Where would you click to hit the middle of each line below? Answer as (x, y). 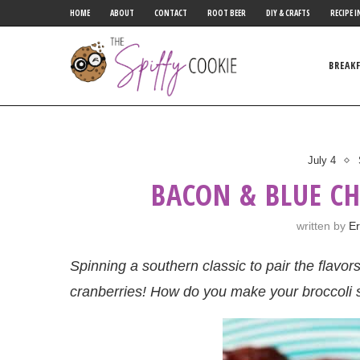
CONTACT (171, 13)
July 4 (322, 160)
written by (322, 226)
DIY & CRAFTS (288, 13)
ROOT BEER (227, 13)
